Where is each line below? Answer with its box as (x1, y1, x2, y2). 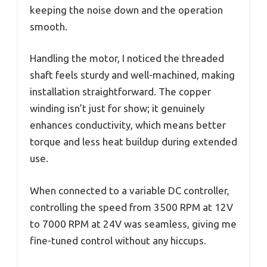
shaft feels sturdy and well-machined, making (30, 69, 235, 80)
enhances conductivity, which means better (30, 119, 226, 131)
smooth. (30, 20, 67, 32)
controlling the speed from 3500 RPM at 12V (30, 201, 233, 213)
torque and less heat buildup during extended (30, 136, 237, 147)
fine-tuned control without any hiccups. (30, 234, 206, 246)
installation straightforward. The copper (30, 86, 211, 97)
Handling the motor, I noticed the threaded (30, 52, 224, 64)
